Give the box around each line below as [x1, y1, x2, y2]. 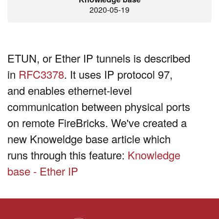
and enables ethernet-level [7, 83, 132, 98]
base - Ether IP [7, 163, 78, 179]
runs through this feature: [7, 147, 125, 163]
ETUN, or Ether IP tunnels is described [7, 50, 190, 66]
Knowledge [125, 147, 180, 163]
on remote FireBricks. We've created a [7, 115, 187, 131]
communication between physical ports [7, 99, 190, 114]
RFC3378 [19, 66, 64, 82]
